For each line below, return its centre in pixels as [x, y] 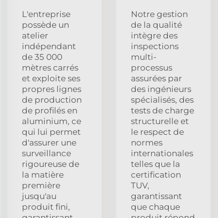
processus [152, 67]
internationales [162, 153]
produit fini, [46, 207]
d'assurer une [49, 142]
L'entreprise [46, 14]
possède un [45, 25]
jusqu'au [39, 196]
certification [156, 174]
